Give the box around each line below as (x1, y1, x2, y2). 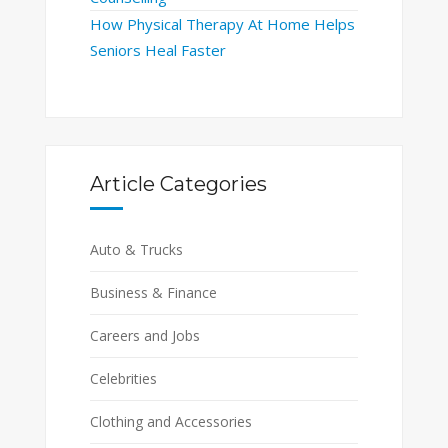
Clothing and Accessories (89, 412, 252, 432)
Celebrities (89, 369, 157, 389)
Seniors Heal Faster (89, 39, 226, 60)
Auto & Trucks (89, 240, 183, 260)
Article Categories (89, 172, 267, 197)
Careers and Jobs (89, 326, 200, 346)
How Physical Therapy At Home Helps (89, 13, 355, 34)
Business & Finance (89, 283, 217, 303)
